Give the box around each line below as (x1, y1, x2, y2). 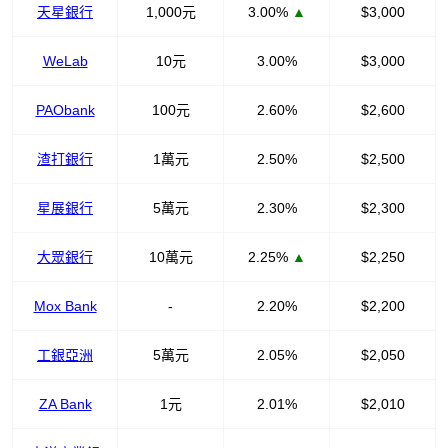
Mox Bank (33, 297, 97, 314)
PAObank (35, 101, 95, 118)
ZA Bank (38, 395, 92, 412)
